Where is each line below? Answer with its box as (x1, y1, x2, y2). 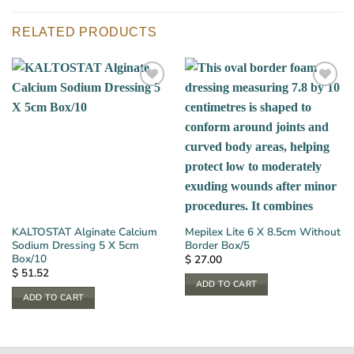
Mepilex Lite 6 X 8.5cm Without (184, 224, 341, 239)
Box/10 (11, 250, 47, 266)
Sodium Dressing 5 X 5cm (11, 237, 139, 253)
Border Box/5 (184, 237, 250, 253)
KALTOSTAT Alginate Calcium (11, 224, 157, 239)
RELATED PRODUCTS (12, 25, 157, 40)
